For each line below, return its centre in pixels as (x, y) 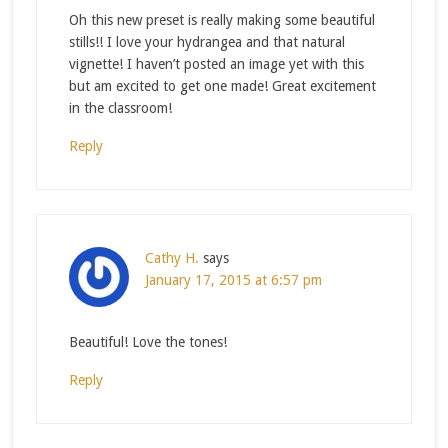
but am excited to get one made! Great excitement (222, 85)
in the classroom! (120, 107)
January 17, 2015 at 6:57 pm (233, 279)
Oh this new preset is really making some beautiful (221, 19)
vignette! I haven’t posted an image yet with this (216, 63)
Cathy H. (171, 257)
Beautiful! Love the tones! (147, 341)
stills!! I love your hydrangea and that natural (206, 41)
